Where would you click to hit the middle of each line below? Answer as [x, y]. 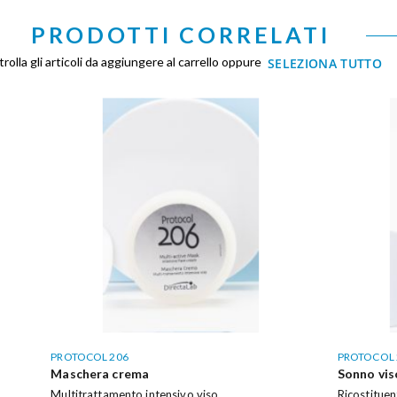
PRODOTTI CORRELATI [181, 35]
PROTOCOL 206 [90, 356]
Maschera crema [100, 373]
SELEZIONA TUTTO [325, 63]
